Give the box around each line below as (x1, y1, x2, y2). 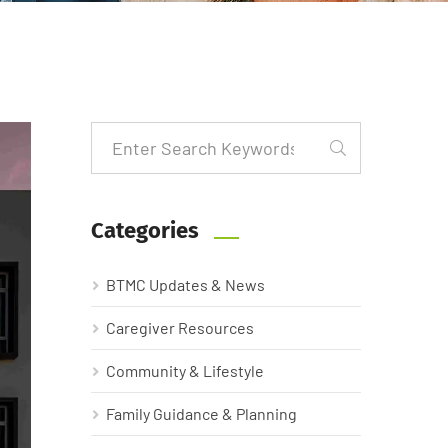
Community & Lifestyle (106, 360, 264, 380)
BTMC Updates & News (106, 274, 265, 294)
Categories (91, 216, 199, 244)
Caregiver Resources (106, 317, 254, 337)
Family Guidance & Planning (106, 403, 297, 423)
